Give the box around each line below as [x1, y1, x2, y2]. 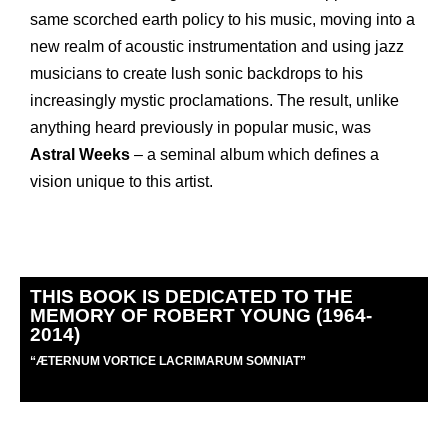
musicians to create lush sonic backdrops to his [30, 64, 363, 82]
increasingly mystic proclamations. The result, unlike [30, 91, 399, 109]
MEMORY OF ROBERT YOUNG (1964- [30, 305, 372, 327]
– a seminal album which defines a [130, 145, 379, 163]
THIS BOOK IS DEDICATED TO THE [30, 286, 353, 308]
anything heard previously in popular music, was [30, 118, 371, 136]
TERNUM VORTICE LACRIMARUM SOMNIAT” [48, 354, 306, 369]
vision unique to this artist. [30, 172, 213, 190]
